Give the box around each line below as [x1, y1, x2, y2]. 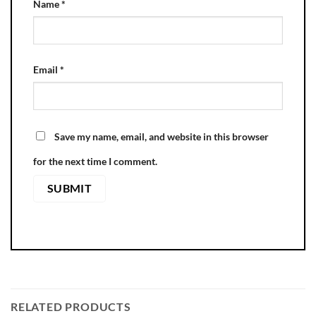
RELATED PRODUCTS [11, 300, 131, 314]
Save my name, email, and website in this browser [54, 130, 269, 143]
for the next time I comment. [33, 155, 157, 168]
